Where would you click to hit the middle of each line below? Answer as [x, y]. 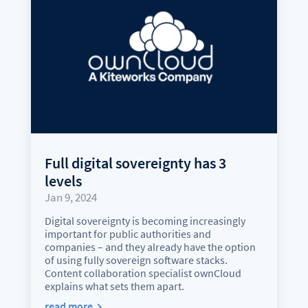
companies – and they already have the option [150, 247]
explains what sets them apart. [114, 286]
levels [63, 181]
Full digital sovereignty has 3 [135, 163]
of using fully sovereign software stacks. [136, 260]
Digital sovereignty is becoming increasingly [145, 221]
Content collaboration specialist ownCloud [143, 273]
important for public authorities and [128, 234]
